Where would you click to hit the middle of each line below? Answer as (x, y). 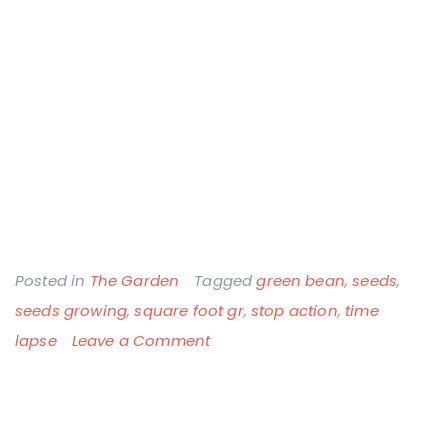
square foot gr (189, 310)
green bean (300, 280)
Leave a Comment (141, 340)
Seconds (242, 399)
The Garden (134, 280)
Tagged (225, 280)
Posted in (52, 280)
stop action (294, 310)
